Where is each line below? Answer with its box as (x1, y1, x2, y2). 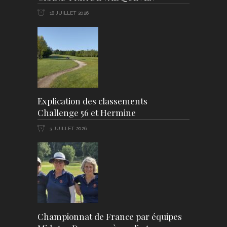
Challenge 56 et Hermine (37, 107, 136, 118)
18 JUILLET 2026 (48, 10, 89, 16)
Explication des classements (37, 95, 147, 106)
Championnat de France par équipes (37, 211, 182, 222)
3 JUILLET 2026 (48, 126, 87, 132)
